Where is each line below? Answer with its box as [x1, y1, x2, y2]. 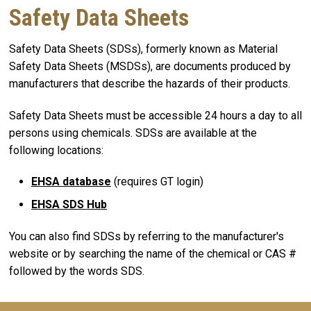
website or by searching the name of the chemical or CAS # [9, 247, 296, 261]
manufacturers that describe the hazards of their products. [9, 76, 293, 90]
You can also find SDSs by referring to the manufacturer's [9, 230, 284, 244]
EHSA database [31, 175, 111, 189]
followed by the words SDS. [9, 264, 144, 278]
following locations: [9, 143, 103, 157]
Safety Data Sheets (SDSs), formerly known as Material [9, 42, 278, 56]
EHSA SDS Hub [31, 198, 107, 212]
